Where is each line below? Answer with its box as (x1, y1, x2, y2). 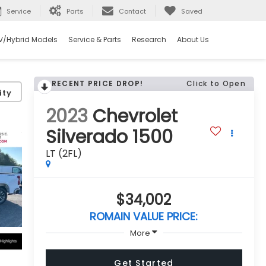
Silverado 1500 (45, 125, 173, 150)
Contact (119, 7, 146, 17)
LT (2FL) (45, 147, 82, 161)
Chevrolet (92, 104, 178, 129)
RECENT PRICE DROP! (51, 78, 144, 88)
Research (132, 34, 166, 45)
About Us (177, 34, 209, 45)
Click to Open (186, 78, 246, 88)
